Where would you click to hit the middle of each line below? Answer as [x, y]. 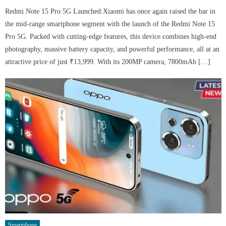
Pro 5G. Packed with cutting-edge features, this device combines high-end [111, 37]
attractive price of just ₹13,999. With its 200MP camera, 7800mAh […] [108, 62]
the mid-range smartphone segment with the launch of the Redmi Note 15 [110, 24]
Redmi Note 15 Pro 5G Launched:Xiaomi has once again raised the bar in [110, 12]
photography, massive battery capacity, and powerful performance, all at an [112, 49]
